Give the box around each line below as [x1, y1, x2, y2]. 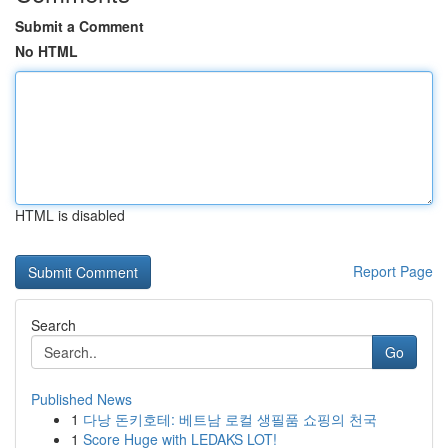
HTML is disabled [15, 205, 125, 225]
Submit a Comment [15, 16, 144, 36]
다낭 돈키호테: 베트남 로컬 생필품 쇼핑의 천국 [83, 409, 377, 429]
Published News [31, 389, 132, 409]
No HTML [15, 41, 78, 61]
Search [31, 315, 76, 335]
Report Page [353, 261, 433, 281]
